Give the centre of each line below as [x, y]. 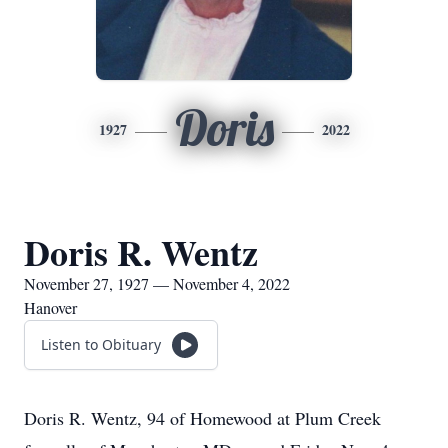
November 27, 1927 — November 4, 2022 [157, 283]
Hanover [50, 307]
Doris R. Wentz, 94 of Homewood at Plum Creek [202, 418]
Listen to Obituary [101, 344]
